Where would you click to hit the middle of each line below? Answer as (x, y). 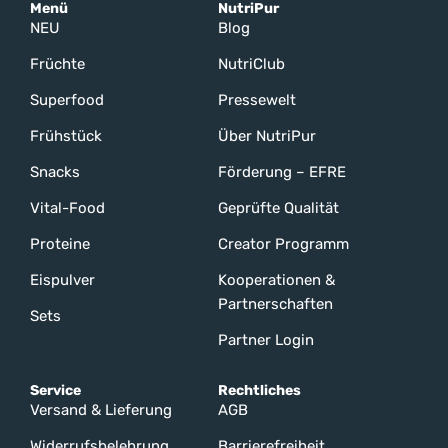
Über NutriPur (266, 135)
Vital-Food (67, 207)
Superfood (67, 99)
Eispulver (62, 279)
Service (55, 390)
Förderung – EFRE (281, 171)
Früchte (57, 63)
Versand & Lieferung (101, 409)
